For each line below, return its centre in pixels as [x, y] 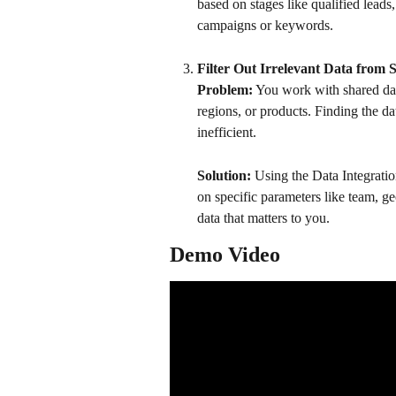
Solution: [224, 175]
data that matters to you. [263, 217]
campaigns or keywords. [267, 26]
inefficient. [227, 133]
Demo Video [225, 254]
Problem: [225, 90]
